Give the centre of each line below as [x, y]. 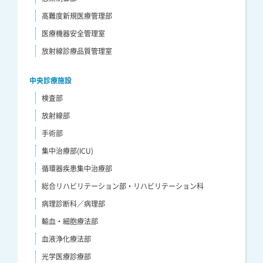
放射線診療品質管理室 [77, 51]
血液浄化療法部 [66, 239]
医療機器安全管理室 [73, 34]
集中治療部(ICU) [68, 151]
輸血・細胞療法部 [70, 222]
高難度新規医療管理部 [77, 16]
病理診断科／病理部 [73, 204]
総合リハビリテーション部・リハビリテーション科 [123, 186]
